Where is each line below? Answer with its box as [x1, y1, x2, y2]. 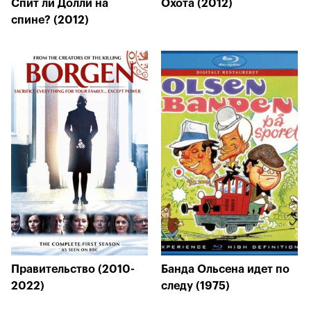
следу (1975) [161, 280, 230, 292]
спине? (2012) [11, 15, 89, 26]
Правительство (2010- [11, 264, 135, 275]
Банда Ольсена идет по [161, 264, 289, 275]
